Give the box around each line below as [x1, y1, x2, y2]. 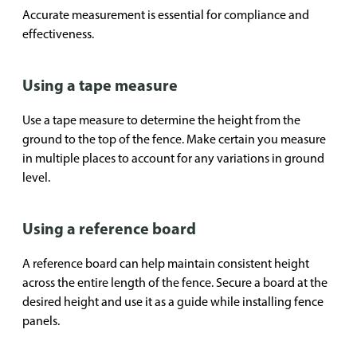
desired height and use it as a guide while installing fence [22, 294, 324, 309]
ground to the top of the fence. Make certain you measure [22, 131, 326, 147]
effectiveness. [22, 26, 94, 41]
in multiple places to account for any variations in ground [22, 151, 324, 166]
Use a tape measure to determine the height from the [22, 112, 300, 127]
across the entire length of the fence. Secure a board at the [22, 275, 328, 290]
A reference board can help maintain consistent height [22, 256, 309, 271]
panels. [22, 313, 60, 328]
